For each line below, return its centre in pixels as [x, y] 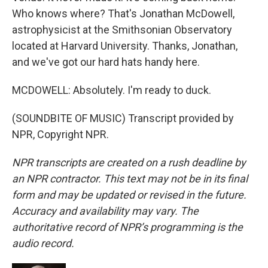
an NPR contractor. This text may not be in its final [130, 179]
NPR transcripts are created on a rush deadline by [129, 162]
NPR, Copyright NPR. [60, 134]
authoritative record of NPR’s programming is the [127, 227]
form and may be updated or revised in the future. [129, 195]
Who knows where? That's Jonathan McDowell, [123, 13]
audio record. [43, 243]
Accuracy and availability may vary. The [105, 211]
